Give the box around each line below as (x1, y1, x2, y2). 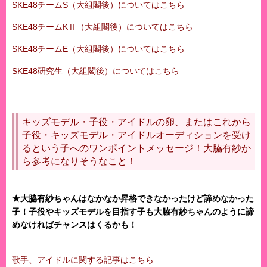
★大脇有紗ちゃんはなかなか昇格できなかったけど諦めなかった (12, 194, 254, 204)
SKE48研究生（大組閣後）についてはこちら (12, 66, 179, 76)
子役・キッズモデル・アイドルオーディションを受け (22, 130, 251, 141)
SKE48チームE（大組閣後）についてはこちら (12, 44, 185, 54)
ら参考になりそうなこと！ (22, 156, 136, 167)
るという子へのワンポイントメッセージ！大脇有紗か (22, 143, 251, 154)
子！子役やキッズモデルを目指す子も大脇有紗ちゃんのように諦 (12, 207, 254, 217)
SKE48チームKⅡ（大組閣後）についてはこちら (12, 22, 193, 32)
